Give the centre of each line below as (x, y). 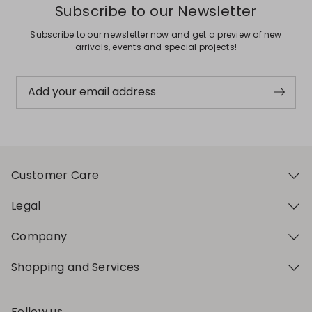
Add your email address (92, 92)
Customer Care (55, 175)
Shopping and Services (76, 267)
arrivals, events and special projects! (156, 47)
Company (39, 236)
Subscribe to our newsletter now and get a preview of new (156, 34)
